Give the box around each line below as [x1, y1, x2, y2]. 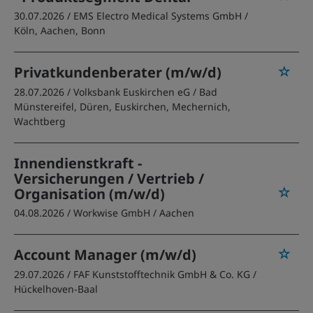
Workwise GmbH [73, 206, 150, 219]
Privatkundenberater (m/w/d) [14, 63, 221, 82]
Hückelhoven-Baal [14, 282, 98, 296]
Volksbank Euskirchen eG [73, 85, 190, 99]
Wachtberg [14, 115, 66, 128]
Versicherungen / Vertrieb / [14, 169, 204, 188]
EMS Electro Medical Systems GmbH [73, 9, 242, 22]
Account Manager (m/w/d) [14, 245, 196, 264]
